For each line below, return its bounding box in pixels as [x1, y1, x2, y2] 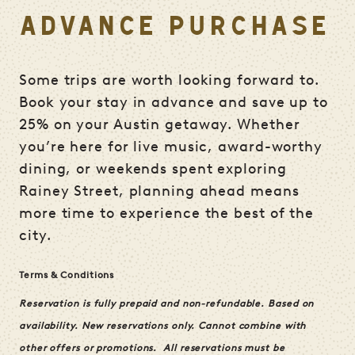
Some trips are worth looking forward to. [19, 71, 319, 89]
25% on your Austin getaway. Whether [19, 116, 300, 133]
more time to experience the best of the [19, 204, 315, 222]
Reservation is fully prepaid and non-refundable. [19, 298, 265, 310]
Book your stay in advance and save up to [19, 94, 328, 111]
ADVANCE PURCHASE [19, 13, 330, 42]
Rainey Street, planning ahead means [19, 182, 300, 200]
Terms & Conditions [19, 269, 115, 281]
